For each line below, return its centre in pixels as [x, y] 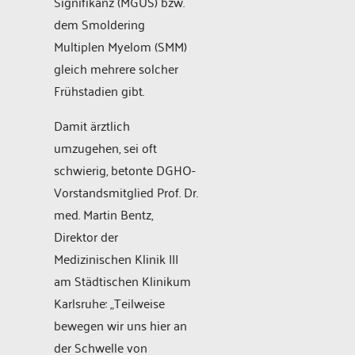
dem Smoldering [99, 24]
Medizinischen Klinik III [116, 259]
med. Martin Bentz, [103, 214]
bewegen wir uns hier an [120, 325]
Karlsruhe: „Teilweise [109, 303]
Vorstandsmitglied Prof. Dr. [126, 192]
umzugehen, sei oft [105, 148]
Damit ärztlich [92, 126]
